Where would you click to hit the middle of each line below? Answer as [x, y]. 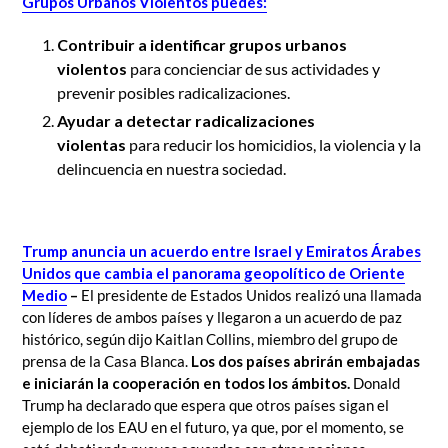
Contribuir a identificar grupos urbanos [202, 44]
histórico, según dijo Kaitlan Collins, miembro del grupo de [210, 338]
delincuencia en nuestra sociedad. [171, 168]
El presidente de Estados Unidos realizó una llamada [251, 294]
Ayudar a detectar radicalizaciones [186, 120]
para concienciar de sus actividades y [255, 68]
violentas [93, 144]
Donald [376, 382]
